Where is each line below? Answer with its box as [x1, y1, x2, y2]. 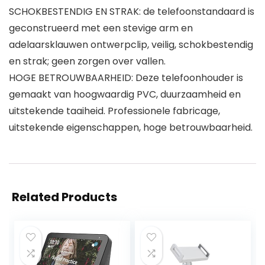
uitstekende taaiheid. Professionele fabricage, [9, 104, 220, 118]
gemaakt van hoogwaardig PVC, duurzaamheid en [9, 88, 241, 102]
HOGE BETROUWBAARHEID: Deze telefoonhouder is [9, 71, 243, 85]
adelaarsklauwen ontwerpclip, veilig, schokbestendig [9, 38, 253, 52]
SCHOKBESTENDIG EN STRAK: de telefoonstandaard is [9, 5, 254, 19]
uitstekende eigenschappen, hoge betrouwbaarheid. [9, 121, 253, 135]
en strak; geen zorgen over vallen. [9, 54, 166, 69]
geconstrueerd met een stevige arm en [9, 21, 193, 35]
